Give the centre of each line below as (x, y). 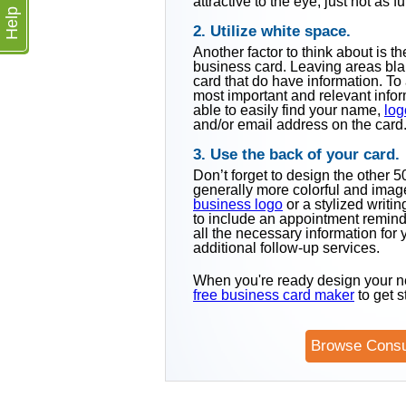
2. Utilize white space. (272, 31)
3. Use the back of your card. (296, 155)
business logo (238, 204)
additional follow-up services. (286, 248)
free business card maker (274, 295)
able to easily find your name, (289, 110)
